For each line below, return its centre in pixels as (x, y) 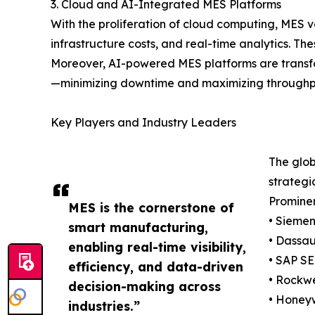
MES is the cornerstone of (151, 208)
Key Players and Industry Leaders (143, 123)
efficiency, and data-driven (156, 267)
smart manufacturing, (138, 227)
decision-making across (144, 287)
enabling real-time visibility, (157, 247)
